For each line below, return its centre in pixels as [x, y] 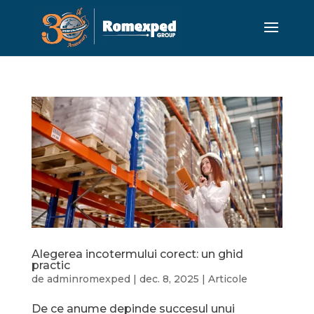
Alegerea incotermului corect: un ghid [137, 254]
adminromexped [88, 279]
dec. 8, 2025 [169, 279]
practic [50, 266]
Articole [227, 279]
